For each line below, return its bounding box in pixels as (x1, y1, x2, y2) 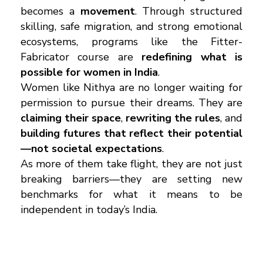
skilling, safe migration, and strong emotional (21, 19, 242, 33)
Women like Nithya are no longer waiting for (21, 80, 242, 95)
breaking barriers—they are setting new (21, 171, 242, 186)
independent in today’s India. (21, 202, 157, 217)
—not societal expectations (21, 141, 162, 156)
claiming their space (21, 110, 121, 125)
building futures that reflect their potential (21, 126, 242, 140)
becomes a (21, 4, 80, 18)
